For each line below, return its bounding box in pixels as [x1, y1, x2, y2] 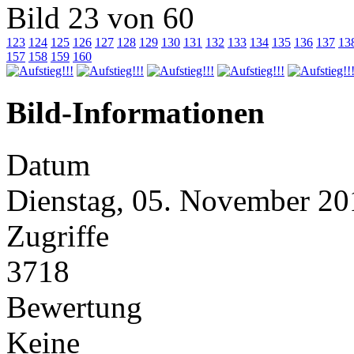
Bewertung [6, 290, 142, 325]
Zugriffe [6, 219, 109, 254]
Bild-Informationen [6, 96, 265, 130]
